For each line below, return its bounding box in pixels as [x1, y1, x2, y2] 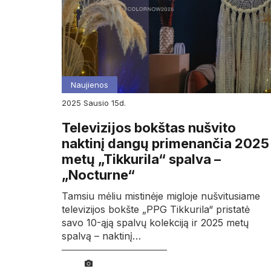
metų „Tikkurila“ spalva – [62, 151, 221, 168]
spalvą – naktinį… [62, 230, 141, 243]
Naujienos [71, 80, 108, 90]
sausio [88, 98, 111, 108]
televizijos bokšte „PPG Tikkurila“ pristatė [62, 203, 250, 216]
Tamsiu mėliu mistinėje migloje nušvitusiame [62, 190, 260, 203]
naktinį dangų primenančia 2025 [62, 135, 269, 152]
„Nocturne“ [62, 167, 135, 183]
